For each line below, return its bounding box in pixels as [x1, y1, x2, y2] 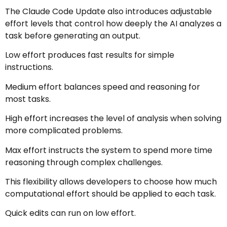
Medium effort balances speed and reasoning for [5, 81, 200, 93]
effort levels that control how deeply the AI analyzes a [5, 18, 221, 30]
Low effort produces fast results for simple [5, 49, 174, 61]
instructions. [5, 61, 53, 73]
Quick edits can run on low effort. [5, 207, 136, 219]
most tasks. [5, 93, 51, 105]
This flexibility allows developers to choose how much [5, 176, 217, 187]
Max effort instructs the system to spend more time [5, 144, 212, 156]
